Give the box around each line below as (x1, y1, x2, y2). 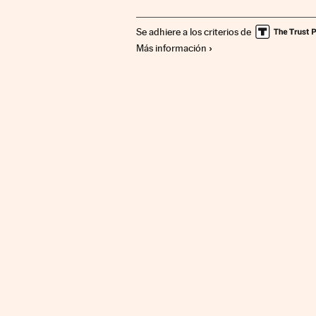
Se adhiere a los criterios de (136, 25, 252, 37)
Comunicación (136, 2, 199, 14)
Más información (136, 42, 207, 54)
